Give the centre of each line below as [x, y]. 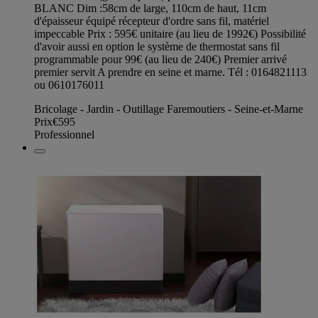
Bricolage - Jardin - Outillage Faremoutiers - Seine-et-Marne [169, 109]
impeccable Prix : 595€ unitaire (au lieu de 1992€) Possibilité [170, 33]
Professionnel [64, 134]
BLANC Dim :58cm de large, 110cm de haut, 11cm [150, 8]
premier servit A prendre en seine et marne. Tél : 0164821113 [170, 72]
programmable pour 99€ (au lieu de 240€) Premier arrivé [160, 59]
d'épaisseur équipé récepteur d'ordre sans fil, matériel [152, 21]
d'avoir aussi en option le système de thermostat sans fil [157, 46]
